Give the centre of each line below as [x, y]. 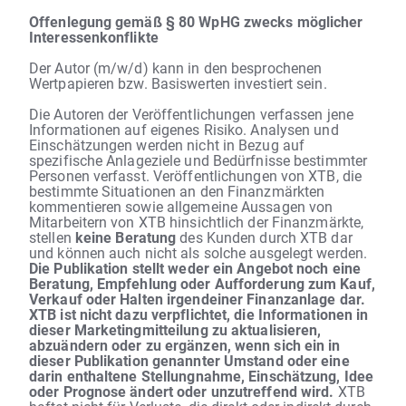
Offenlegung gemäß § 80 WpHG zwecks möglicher [196, 21]
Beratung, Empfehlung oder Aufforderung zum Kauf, [202, 283]
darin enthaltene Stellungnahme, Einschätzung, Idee [202, 375]
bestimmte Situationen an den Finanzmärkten [177, 190]
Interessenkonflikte [94, 36]
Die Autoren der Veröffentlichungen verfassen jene [191, 113]
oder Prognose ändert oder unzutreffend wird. [182, 391]
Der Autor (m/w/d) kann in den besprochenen [176, 67]
